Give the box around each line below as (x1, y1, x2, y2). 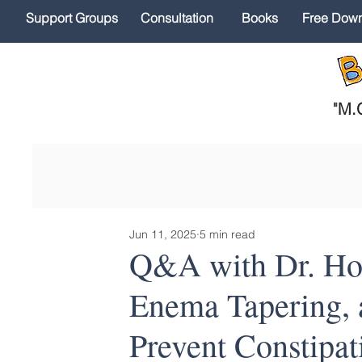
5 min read (200, 226, 255, 242)
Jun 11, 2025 (129, 226, 196, 242)
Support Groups (26, 10, 118, 26)
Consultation (140, 10, 213, 26)
